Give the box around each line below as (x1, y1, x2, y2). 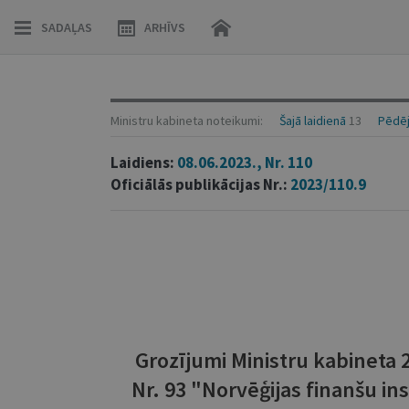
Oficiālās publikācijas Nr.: (110, 174, 290, 194)
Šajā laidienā (278, 112, 346, 129)
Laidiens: (110, 152, 177, 173)
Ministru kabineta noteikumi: (110, 112, 266, 129)
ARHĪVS (144, 19, 185, 36)
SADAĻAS (41, 19, 92, 36)
